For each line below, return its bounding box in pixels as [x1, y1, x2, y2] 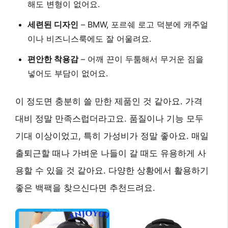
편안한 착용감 [27, 54, 78, 65]
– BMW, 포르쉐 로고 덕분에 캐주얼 [78, 19, 208, 30]
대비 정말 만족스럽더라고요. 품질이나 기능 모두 [15, 113, 204, 124]
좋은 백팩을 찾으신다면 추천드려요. [15, 183, 155, 193]
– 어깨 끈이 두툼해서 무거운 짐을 [78, 54, 204, 65]
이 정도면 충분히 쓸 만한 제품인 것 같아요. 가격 [15, 96, 203, 107]
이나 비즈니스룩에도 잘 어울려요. [27, 34, 151, 44]
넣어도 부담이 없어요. [27, 68, 108, 79]
